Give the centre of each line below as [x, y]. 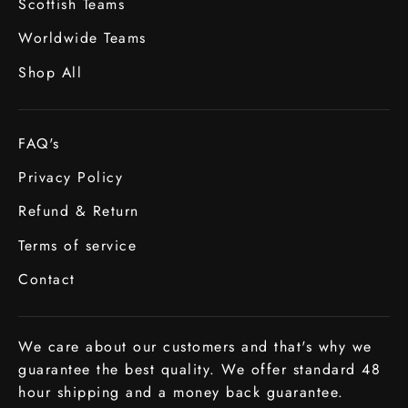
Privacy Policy [71, 178]
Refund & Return [79, 211]
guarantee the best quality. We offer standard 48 [199, 370]
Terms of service [77, 245]
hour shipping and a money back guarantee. [181, 393]
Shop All [50, 72]
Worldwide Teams [82, 38]
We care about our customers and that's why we [195, 347]
